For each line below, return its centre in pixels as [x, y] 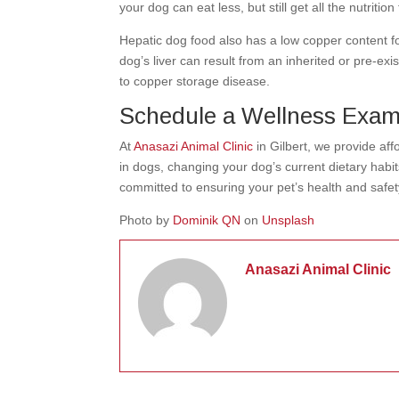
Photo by [147, 220]
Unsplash [289, 220]
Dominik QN [207, 220]
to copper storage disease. [197, 81]
